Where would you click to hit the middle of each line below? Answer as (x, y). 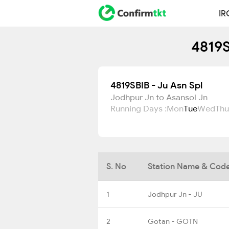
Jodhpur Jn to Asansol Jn (159, 97)
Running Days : (139, 108)
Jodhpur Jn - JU (175, 194)
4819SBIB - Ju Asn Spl (156, 85)
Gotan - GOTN (173, 221)
